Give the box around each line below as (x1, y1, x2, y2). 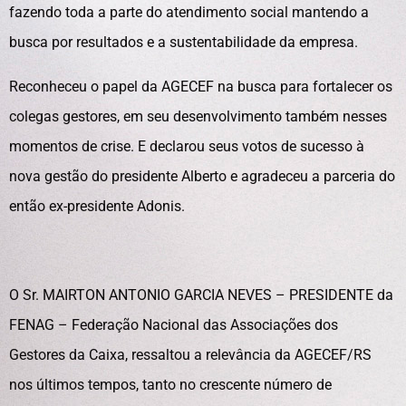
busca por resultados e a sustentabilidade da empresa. (9, 34, 358, 51)
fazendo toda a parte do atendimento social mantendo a (9, 4, 369, 21)
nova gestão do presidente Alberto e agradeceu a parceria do (9, 168, 395, 185)
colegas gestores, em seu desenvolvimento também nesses (9, 108, 387, 125)
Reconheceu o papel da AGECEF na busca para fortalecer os (9, 78, 392, 95)
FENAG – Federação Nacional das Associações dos (9, 316, 338, 333)
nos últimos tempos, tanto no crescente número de (9, 376, 332, 393)
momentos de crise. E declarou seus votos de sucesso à (9, 138, 364, 155)
